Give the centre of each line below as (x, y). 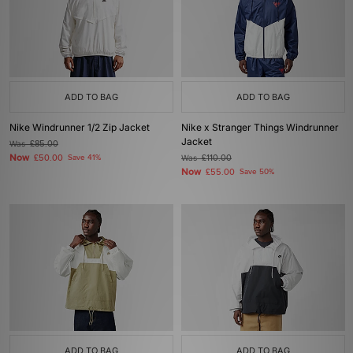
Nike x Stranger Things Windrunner (260, 127)
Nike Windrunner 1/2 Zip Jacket (80, 127)
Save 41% (84, 158)
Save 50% (257, 172)
